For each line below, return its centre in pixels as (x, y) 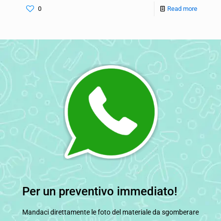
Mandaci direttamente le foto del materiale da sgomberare (110, 212)
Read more (182, 9)
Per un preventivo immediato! (100, 191)
